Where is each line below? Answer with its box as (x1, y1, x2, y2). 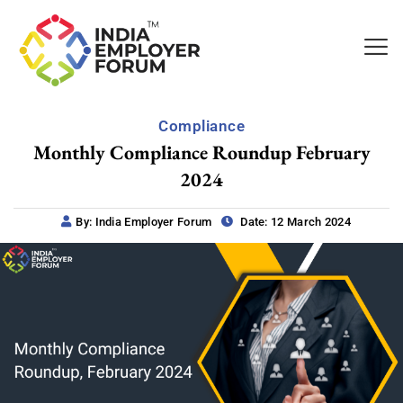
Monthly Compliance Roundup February (32, 139, 371, 166)
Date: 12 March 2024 (237, 214, 351, 228)
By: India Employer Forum (76, 214, 212, 228)
